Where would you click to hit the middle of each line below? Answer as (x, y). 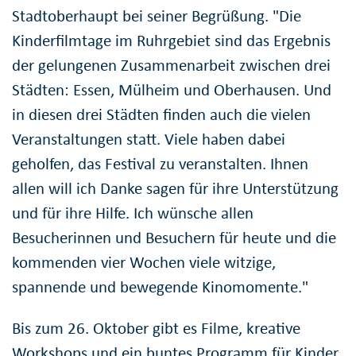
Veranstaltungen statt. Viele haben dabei (149, 139)
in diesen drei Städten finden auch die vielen (161, 114)
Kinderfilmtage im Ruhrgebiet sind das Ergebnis (171, 40)
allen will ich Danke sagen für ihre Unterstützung (175, 188)
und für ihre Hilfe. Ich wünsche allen (133, 213)
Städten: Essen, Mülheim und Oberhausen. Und (172, 89)
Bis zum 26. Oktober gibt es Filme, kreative (156, 328)
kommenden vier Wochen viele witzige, (144, 262)
